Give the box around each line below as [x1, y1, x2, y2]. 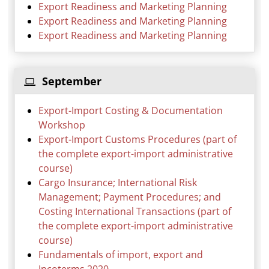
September [39, 74, 102, 89]
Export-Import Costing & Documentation [38, 104, 223, 118]
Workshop [38, 118, 86, 132]
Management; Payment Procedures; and [38, 190, 222, 204]
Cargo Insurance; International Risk [38, 176, 198, 190]
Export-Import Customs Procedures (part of [38, 133, 237, 147]
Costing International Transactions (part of [38, 205, 232, 219]
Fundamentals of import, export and [38, 248, 204, 262]
